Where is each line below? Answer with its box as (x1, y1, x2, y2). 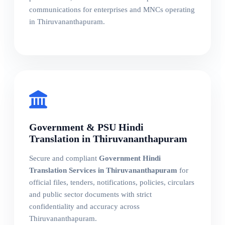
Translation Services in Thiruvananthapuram (29, 166, 177, 175)
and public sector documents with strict (29, 190, 152, 199)
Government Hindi (99, 154, 161, 163)
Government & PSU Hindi (29, 122, 144, 133)
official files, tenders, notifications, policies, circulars (29, 178, 194, 187)
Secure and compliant (29, 154, 99, 163)
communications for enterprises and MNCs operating (29, 5, 195, 14)
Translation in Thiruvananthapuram (29, 133, 187, 145)
